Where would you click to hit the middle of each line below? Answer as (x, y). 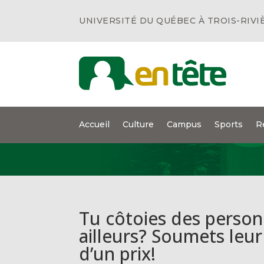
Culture (138, 124)
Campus (184, 124)
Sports (229, 124)
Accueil (95, 124)
